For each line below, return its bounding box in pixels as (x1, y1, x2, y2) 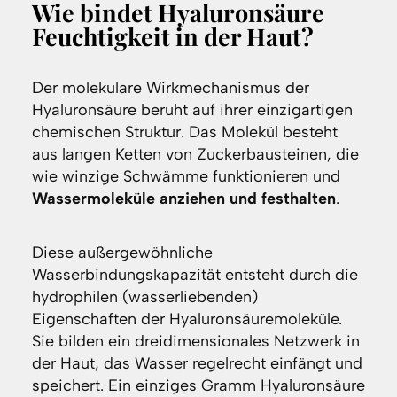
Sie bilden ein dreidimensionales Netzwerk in (31, 331, 360, 352)
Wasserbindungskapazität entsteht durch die (31, 265, 358, 285)
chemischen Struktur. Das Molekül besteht (31, 122, 338, 143)
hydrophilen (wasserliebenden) (31, 287, 258, 307)
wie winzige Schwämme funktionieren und (31, 167, 340, 187)
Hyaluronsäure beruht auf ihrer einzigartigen (31, 100, 353, 121)
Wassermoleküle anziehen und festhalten (31, 189, 336, 209)
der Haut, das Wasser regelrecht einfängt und (31, 354, 362, 374)
